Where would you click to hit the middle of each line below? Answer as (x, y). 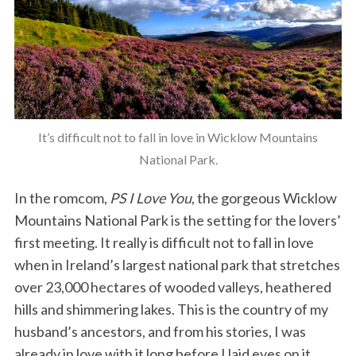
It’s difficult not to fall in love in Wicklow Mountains (178, 137)
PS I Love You (150, 198)
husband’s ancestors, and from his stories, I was (160, 332)
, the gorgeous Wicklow (264, 198)
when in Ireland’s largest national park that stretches (177, 265)
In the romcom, (62, 198)
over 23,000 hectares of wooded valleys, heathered (172, 287)
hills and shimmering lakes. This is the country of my (171, 310)
